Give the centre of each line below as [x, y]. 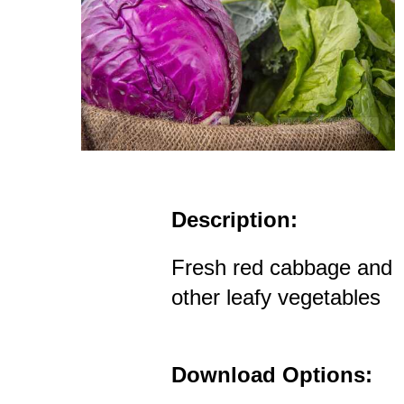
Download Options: [272, 374]
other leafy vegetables [276, 297]
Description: [234, 219]
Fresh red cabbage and [282, 267]
